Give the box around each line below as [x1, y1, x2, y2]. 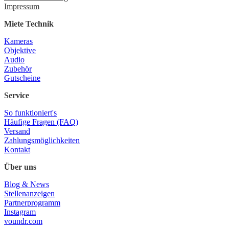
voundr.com [4, 217, 42, 226]
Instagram [4, 208, 36, 217]
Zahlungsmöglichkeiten [4, 136, 80, 145]
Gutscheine [4, 74, 40, 83]
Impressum [4, 2, 39, 11]
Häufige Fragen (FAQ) [4, 118, 78, 127]
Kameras [4, 37, 33, 46]
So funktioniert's [4, 108, 57, 118]
